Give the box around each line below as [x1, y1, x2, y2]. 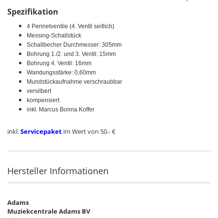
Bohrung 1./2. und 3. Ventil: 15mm [27, 50, 116, 57]
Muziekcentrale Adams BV [7, 206, 90, 216]
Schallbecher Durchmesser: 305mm [27, 41, 122, 48]
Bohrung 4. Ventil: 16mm [27, 59, 91, 67]
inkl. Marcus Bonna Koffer [27, 106, 94, 113]
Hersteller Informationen [7, 164, 109, 177]
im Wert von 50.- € [63, 127, 115, 136]
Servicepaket [20, 127, 63, 136]
